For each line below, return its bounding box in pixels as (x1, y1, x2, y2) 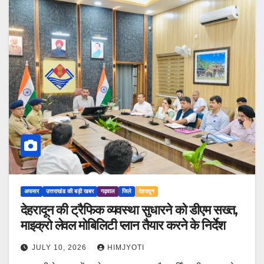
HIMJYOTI (107, 243, 144, 252)
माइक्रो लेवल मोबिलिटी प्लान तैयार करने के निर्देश (21, 217, 225, 234)
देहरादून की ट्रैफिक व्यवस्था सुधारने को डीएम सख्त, (21, 202, 237, 219)
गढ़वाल (101, 188, 115, 195)
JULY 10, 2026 (32, 243, 89, 252)
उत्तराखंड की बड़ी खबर (46, 188, 94, 195)
